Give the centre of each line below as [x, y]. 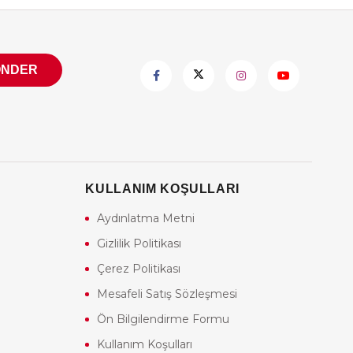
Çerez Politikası [139, 269]
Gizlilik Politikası [139, 244]
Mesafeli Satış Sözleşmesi [167, 294]
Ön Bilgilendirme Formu [163, 320]
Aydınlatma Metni [146, 219]
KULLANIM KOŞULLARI [162, 189]
